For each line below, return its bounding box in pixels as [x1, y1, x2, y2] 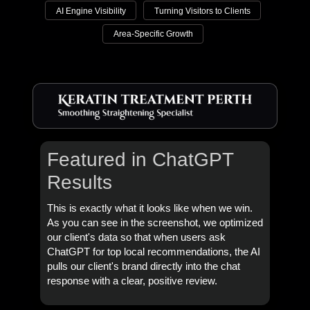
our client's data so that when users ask [46, 231, 226, 243]
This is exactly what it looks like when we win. [46, 202, 253, 214]
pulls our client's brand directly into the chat [46, 260, 240, 272]
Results [46, 171, 112, 193]
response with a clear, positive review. [46, 275, 217, 286]
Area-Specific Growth [113, 29, 193, 39]
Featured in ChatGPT [46, 148, 233, 170]
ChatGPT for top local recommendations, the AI [46, 246, 260, 257]
